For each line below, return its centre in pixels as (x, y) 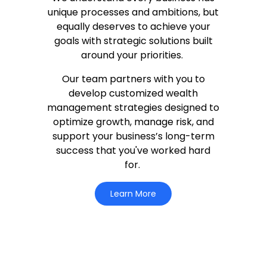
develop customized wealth (133, 93)
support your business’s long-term (133, 136)
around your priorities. (133, 55)
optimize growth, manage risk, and (133, 122)
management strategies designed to (133, 108)
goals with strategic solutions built (133, 41)
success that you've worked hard (133, 150)
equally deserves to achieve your (133, 27)
